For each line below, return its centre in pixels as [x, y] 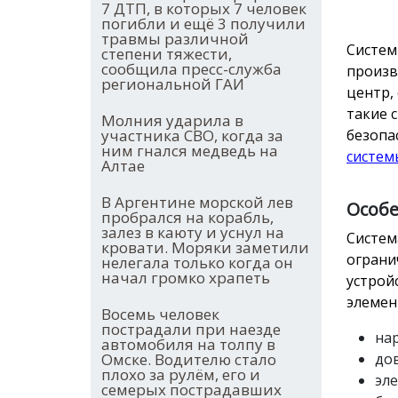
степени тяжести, [167, 54]
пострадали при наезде [191, 330]
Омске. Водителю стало [189, 360]
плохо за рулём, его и [181, 375]
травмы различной [175, 39]
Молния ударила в [172, 121]
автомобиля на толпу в [188, 345]
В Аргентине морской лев [197, 203]
